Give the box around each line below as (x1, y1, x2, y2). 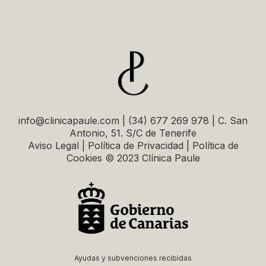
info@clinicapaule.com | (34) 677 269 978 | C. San (18, 115, 248, 126)
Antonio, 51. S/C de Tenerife (69, 127, 197, 139)
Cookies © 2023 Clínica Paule (66, 152, 200, 164)
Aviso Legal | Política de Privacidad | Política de (27, 140, 239, 151)
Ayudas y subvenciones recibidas (74, 254, 192, 262)
